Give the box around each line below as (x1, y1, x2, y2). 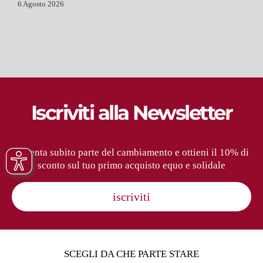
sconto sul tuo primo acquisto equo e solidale (38, 160, 225, 171)
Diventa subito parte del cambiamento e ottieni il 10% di (14, 147, 249, 159)
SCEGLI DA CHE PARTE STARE (64, 248, 199, 260)
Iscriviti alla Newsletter (31, 100, 232, 125)
